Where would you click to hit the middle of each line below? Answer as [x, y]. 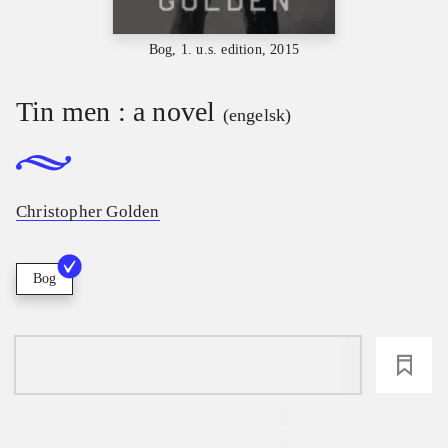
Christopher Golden [88, 211]
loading [188, 364]
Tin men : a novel [116, 111]
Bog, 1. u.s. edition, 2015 [224, 49]
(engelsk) [257, 114]
